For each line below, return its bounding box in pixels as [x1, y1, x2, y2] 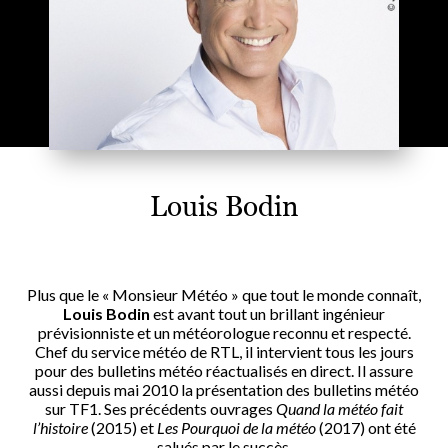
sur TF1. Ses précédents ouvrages [45, 399, 276, 419]
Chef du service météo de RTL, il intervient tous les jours [34, 342, 414, 362]
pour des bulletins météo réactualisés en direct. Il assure [35, 361, 413, 381]
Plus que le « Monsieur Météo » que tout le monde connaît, [27, 285, 421, 305]
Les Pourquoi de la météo [156, 418, 316, 438]
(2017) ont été [315, 418, 416, 438]
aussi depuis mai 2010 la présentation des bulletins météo [29, 380, 419, 400]
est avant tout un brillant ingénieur [150, 304, 385, 324]
